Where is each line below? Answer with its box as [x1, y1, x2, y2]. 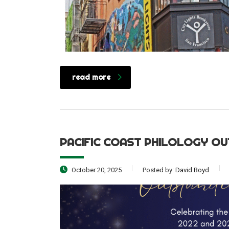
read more [72, 72, 110, 82]
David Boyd [175, 166, 209, 174]
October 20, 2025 [70, 166, 122, 174]
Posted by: [143, 166, 175, 174]
